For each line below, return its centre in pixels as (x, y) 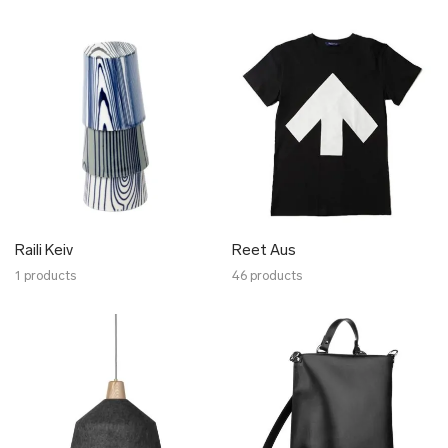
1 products (45, 276)
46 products (267, 276)
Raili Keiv (44, 251)
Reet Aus (264, 251)
